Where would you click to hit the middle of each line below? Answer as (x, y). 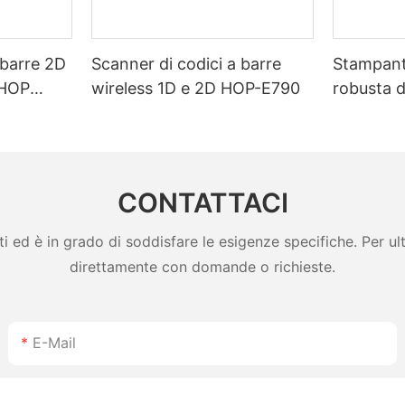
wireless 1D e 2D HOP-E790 (196, 88)
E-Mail (55, 342)
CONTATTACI (202, 203)
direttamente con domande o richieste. (202, 267)
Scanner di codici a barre (187, 63)
